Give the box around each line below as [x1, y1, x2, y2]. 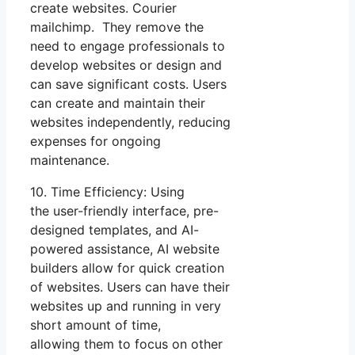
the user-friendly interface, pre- [30, 202, 219, 219]
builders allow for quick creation [30, 259, 224, 276]
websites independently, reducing [30, 113, 231, 130]
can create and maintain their [30, 94, 205, 111]
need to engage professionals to [30, 37, 225, 54]
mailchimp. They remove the [30, 18, 204, 35]
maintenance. [30, 151, 109, 168]
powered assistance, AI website [30, 240, 219, 257]
